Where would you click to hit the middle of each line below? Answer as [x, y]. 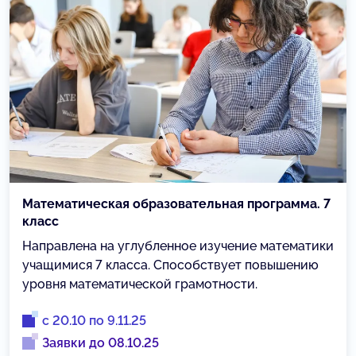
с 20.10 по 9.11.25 [94, 321]
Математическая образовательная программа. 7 [176, 204]
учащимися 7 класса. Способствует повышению [170, 265]
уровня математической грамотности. [140, 284]
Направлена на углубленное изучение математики [178, 246]
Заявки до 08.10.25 [101, 343]
